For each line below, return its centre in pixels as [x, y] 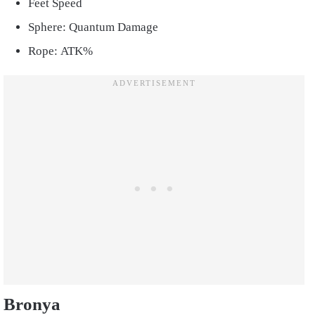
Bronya [32, 304]
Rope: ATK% [62, 51]
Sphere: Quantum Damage [95, 27]
